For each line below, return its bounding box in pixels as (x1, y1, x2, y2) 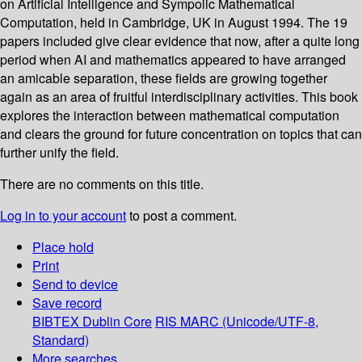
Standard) (32, 330, 89, 350)
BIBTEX (32, 312, 79, 331)
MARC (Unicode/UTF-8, (180, 312, 318, 331)
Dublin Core (82, 312, 152, 331)
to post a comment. (126, 206, 237, 225)
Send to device (32, 275, 118, 294)
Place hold (32, 238, 94, 257)
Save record (32, 293, 102, 313)
